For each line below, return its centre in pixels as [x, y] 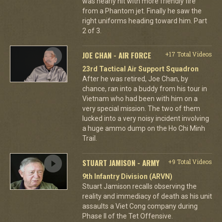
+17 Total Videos [188, 54]
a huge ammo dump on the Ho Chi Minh [143, 128]
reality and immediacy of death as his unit [147, 196]
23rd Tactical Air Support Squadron [140, 69]
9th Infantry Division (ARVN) [127, 176]
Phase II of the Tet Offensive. [127, 216]
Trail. [89, 138]
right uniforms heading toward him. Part [144, 21]
